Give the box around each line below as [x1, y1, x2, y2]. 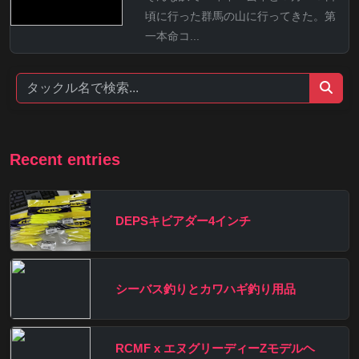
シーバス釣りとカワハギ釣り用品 [115, 281, 296, 296]
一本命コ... [145, 29, 200, 42]
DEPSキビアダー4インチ [115, 213, 251, 228]
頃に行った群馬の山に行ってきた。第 [145, 9, 336, 22]
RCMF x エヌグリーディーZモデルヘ [115, 341, 315, 356]
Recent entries [10, 150, 120, 168]
